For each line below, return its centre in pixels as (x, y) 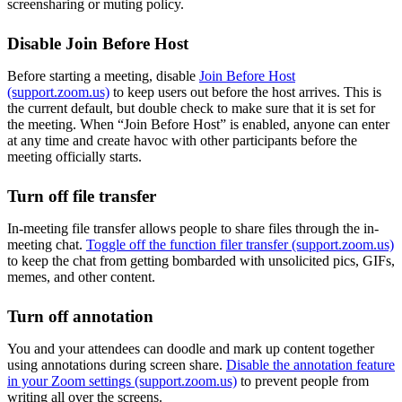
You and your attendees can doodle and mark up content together (191, 348)
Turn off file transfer (82, 196)
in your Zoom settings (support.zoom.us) (122, 380)
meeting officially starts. (74, 156)
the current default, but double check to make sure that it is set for (191, 108)
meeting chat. (47, 244)
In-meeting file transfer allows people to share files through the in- (193, 228)
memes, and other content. (81, 276)
